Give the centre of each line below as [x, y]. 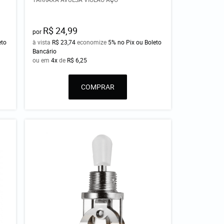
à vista [42, 42]
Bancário [45, 51]
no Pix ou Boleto [140, 42]
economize [92, 42]
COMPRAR [98, 87]
